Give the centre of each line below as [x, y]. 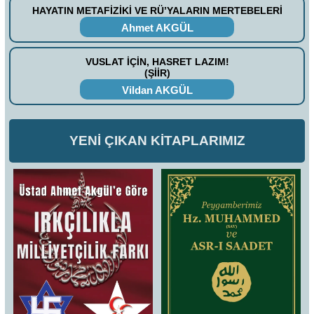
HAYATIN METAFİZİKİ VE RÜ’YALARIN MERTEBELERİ [157, 11]
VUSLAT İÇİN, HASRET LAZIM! [157, 62]
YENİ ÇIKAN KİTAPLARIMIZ [157, 140]
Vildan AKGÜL [157, 90]
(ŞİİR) [157, 73]
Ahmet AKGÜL [157, 28]
